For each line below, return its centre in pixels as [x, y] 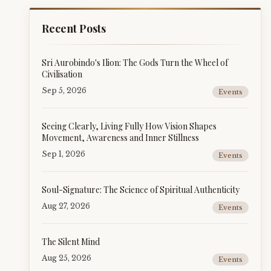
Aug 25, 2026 [67, 258]
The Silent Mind [71, 242]
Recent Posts [74, 28]
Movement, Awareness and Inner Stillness [120, 138]
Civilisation [62, 74]
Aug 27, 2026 [66, 206]
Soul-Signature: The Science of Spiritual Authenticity [141, 190]
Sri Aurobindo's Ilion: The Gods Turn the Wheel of [135, 63]
